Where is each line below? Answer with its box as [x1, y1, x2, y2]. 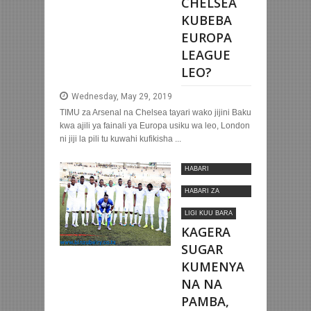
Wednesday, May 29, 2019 [71, 92, 172, 102]
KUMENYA [181, 258, 244, 276]
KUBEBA [181, 12, 232, 29]
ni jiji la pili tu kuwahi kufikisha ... [60, 134, 181, 144]
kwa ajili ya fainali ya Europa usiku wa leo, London [60, 121, 250, 131]
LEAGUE [181, 47, 230, 64]
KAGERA [181, 224, 230, 241]
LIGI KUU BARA [185, 210, 233, 217]
